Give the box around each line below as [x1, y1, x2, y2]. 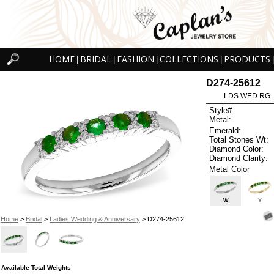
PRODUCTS [224, 53, 270, 65]
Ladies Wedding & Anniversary [49, 215, 140, 223]
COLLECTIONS [160, 53, 218, 65]
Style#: [209, 106, 235, 116]
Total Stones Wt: [209, 135, 269, 144]
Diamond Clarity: [209, 153, 268, 163]
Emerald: [209, 125, 242, 135]
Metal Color [209, 164, 250, 174]
